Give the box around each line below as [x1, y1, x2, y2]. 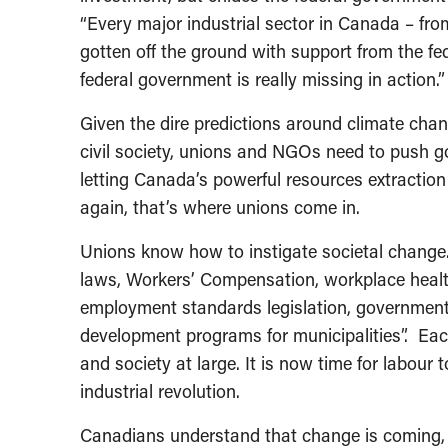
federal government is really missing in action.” [80, 67, 445, 92]
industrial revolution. [80, 379, 240, 404]
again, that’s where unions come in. [80, 195, 360, 220]
